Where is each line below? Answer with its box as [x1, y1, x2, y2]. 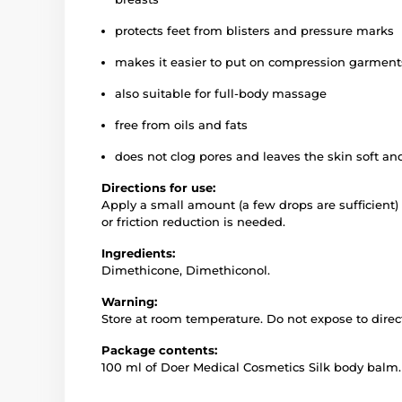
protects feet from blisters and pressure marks [115, 23, 394, 39]
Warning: [101, 294, 157, 310]
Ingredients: [101, 246, 175, 261]
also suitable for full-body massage [115, 86, 327, 101]
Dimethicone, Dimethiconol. [101, 263, 270, 278]
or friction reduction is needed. [101, 214, 285, 230]
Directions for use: [101, 180, 215, 196]
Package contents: [101, 343, 217, 358]
